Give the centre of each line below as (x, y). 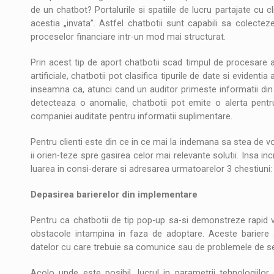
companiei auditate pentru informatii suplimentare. (131, 116)
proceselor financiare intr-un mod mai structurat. (128, 37)
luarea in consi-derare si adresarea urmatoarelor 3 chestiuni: (151, 169)
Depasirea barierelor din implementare (114, 194)
